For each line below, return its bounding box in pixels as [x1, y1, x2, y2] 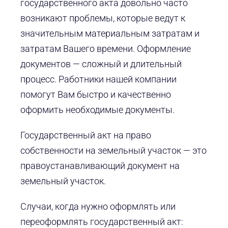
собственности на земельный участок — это [20, 145, 207, 156]
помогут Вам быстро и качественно [20, 89, 171, 100]
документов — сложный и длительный [20, 59, 182, 70]
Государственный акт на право [20, 130, 151, 141]
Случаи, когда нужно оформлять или [20, 201, 176, 212]
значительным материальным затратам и [20, 28, 199, 39]
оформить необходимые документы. [20, 104, 175, 116]
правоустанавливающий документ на [20, 160, 180, 172]
